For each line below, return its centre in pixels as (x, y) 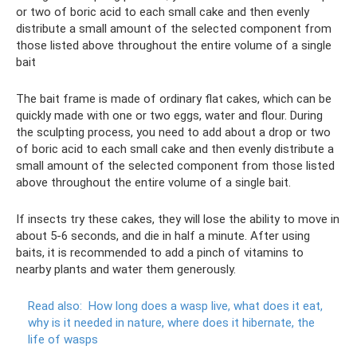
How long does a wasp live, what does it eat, (206, 306)
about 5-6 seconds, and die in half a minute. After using (163, 235)
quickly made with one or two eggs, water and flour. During (169, 115)
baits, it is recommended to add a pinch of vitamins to (160, 252)
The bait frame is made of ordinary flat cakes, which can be (174, 98)
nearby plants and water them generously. (126, 269)
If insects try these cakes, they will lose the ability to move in (178, 219)
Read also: (55, 306)
